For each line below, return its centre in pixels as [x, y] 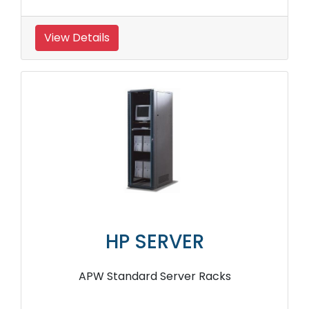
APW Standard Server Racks [154, 277]
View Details [77, 38]
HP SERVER [154, 242]
